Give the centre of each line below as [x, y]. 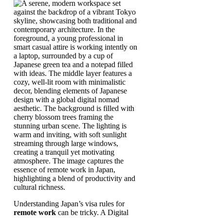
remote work [35, 212]
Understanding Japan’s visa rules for [69, 203]
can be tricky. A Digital [92, 212]
